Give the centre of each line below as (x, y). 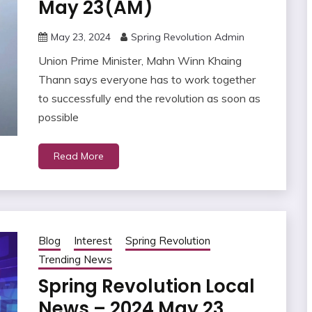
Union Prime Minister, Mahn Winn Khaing (140, 61)
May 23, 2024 (80, 37)
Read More (78, 156)
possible (58, 117)
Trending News (75, 260)
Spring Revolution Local (146, 287)
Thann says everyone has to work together (147, 80)
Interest (93, 241)
